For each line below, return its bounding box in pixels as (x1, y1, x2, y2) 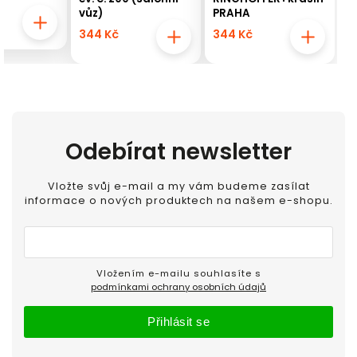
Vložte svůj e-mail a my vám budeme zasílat (47, 178, 310, 193)
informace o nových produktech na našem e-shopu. (24, 193, 333, 207)
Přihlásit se (147, 314, 210, 328)
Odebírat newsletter (65, 136, 292, 167)
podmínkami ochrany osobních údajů (91, 280, 266, 293)
